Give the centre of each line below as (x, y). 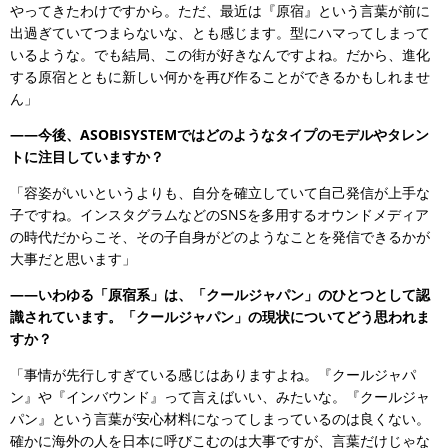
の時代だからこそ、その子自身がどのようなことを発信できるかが (220, 236)
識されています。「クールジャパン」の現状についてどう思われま (220, 316)
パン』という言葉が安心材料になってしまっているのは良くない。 (220, 418)
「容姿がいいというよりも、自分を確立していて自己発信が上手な (220, 192)
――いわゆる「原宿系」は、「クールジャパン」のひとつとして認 (220, 294)
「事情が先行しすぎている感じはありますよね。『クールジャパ (213, 374)
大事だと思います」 (73, 258)
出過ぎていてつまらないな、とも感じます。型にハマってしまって (220, 32)
